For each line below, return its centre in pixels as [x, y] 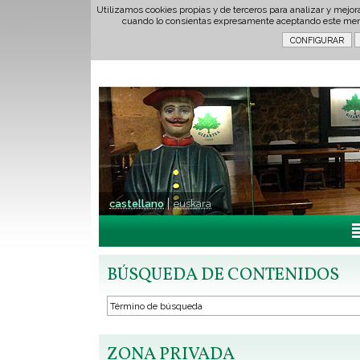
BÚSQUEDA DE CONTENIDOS [223, 275]
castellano [137, 204]
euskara [192, 204]
